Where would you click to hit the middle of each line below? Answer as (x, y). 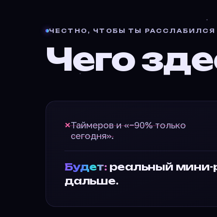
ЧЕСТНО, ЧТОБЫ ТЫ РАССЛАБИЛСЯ (132, 31)
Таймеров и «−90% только (128, 125)
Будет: (86, 167)
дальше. (92, 181)
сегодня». (92, 136)
